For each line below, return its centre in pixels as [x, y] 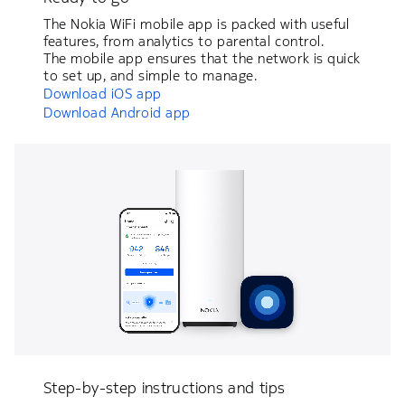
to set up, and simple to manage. [151, 75]
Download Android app [117, 112]
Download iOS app [103, 93]
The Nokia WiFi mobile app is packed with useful [197, 24]
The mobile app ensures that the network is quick [202, 58]
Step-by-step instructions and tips [165, 387]
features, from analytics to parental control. [184, 41]
